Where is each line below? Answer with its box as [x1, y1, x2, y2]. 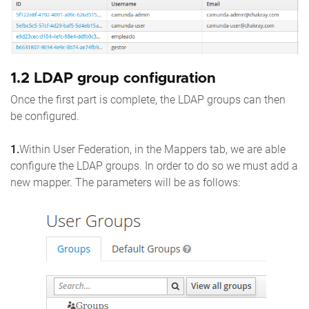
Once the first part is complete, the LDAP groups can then [10, 93, 286, 107]
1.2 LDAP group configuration [10, 71, 216, 86]
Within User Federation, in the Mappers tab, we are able [19, 143, 286, 157]
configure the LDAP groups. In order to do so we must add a [10, 159, 298, 173]
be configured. [10, 110, 79, 123]
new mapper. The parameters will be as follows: [10, 176, 240, 190]
